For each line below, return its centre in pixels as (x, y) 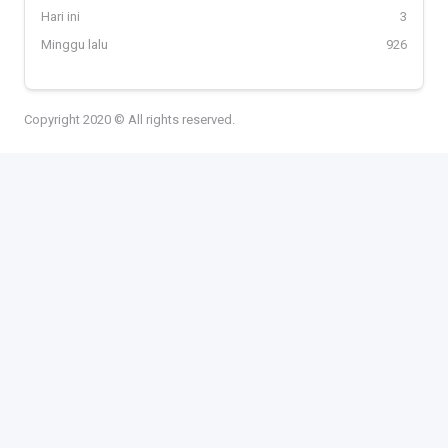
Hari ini (60, 17)
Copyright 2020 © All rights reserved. (129, 120)
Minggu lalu (74, 45)
